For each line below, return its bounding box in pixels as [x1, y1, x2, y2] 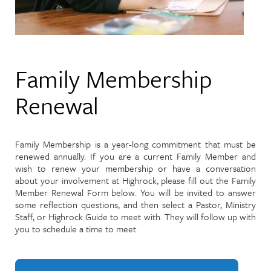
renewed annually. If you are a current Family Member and [15, 149, 256, 163]
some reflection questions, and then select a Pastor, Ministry [15, 198, 256, 211]
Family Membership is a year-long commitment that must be [15, 137, 256, 151]
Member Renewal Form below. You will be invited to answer [15, 186, 256, 199]
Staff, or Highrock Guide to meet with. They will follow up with [15, 210, 256, 223]
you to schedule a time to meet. [15, 222, 138, 235]
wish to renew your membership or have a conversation [15, 162, 256, 175]
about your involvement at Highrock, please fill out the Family [15, 174, 256, 187]
